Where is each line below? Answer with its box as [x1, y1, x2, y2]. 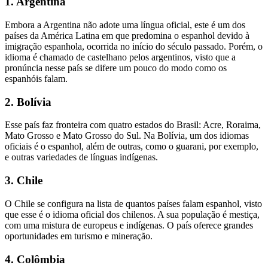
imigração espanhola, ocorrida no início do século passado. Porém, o [5, 41, 263, 51]
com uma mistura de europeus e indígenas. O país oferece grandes [5, 220, 253, 230]
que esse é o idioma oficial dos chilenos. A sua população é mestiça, [5, 209, 260, 220]
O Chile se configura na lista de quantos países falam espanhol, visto [5, 198, 262, 209]
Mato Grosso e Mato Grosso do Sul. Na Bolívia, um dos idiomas [5, 130, 249, 141]
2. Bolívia [5, 95, 51, 108]
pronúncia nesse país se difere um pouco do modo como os [5, 62, 227, 73]
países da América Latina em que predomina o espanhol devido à [5, 30, 249, 41]
